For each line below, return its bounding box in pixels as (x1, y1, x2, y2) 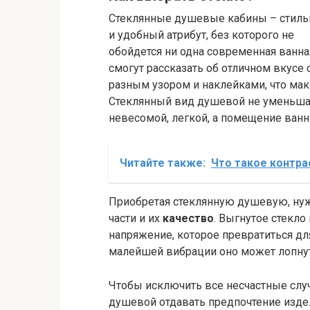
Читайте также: (120, 156, 206, 170)
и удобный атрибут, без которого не (109, 28, 294, 42)
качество (163, 212, 214, 226)
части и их (109, 212, 163, 226)
